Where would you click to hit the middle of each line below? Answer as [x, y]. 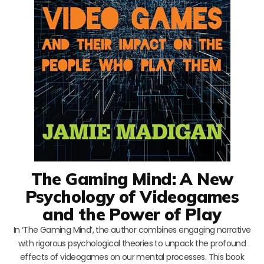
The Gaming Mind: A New [132, 179]
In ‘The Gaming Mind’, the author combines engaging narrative [132, 230]
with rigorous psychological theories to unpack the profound [132, 243]
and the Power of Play [132, 214]
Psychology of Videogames [132, 196]
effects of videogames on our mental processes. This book [132, 257]
